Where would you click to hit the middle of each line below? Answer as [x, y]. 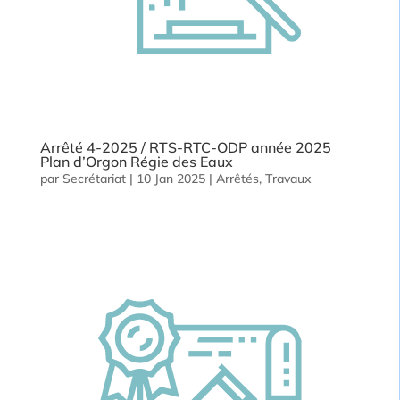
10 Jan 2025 [171, 179]
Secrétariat [94, 179]
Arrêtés [237, 179]
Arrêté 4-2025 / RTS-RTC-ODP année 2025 [185, 148]
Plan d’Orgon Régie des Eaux [136, 162]
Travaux [288, 179]
